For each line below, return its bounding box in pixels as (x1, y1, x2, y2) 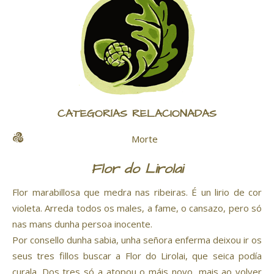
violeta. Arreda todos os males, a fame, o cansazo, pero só (12, 202, 262, 215)
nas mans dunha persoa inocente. (12, 218, 152, 231)
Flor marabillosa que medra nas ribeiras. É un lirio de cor (12, 186, 262, 199)
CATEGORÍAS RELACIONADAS (57, 106, 217, 123)
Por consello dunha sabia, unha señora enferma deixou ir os (12, 234, 262, 246)
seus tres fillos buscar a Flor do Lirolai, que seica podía (12, 250, 262, 262)
